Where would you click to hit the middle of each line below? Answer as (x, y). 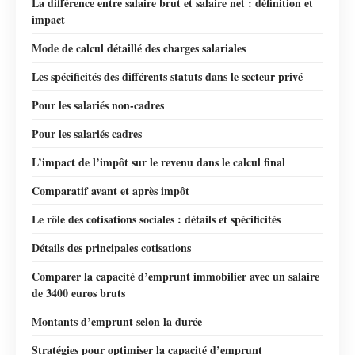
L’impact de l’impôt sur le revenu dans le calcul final (158, 162)
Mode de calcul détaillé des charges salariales (139, 48)
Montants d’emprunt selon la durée (117, 321)
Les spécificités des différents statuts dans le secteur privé (167, 76)
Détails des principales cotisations (111, 247)
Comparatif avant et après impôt (111, 190)
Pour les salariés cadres (87, 133)
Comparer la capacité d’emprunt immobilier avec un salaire (176, 276)
